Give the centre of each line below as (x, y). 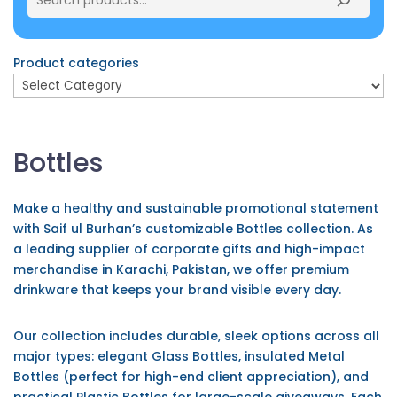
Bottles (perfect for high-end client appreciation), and (191, 377)
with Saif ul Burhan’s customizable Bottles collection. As (193, 229)
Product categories (76, 63)
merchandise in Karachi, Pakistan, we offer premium (181, 270)
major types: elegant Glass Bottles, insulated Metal (179, 357)
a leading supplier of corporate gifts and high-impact (189, 249)
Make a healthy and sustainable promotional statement (196, 209)
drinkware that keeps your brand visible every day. (177, 290)
